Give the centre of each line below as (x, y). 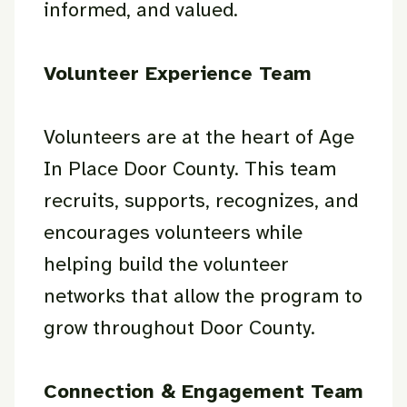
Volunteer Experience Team (178, 73)
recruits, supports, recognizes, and (201, 200)
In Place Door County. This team (190, 169)
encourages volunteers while (173, 232)
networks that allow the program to (203, 296)
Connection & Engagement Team (203, 391)
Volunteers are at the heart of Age (199, 137)
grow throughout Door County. (179, 328)
